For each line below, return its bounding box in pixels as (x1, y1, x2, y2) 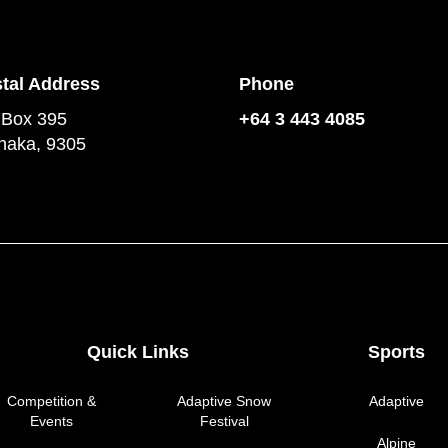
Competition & (6, 392, 96, 409)
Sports (368, 341, 426, 362)
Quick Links (86, 341, 189, 362)
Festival (199, 412, 249, 429)
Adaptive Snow (177, 392, 271, 409)
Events (29, 412, 73, 429)
